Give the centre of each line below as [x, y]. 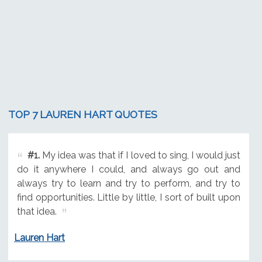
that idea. [37, 211]
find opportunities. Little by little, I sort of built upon [128, 197]
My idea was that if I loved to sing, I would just [140, 155]
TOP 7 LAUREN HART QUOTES [82, 114]
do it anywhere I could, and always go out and [128, 169]
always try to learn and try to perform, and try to [128, 183]
